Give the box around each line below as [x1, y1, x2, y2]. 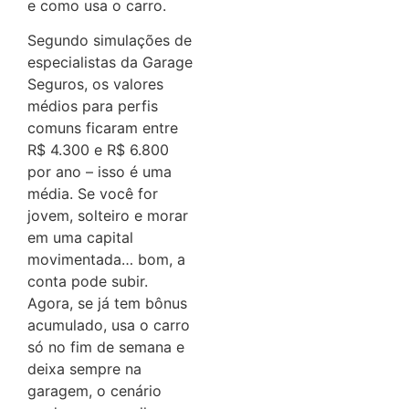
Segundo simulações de [27, 31, 192, 50]
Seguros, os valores [27, 75, 163, 94]
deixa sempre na [27, 360, 142, 379]
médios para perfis [27, 97, 158, 116]
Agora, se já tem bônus [27, 294, 187, 313]
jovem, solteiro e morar [27, 206, 188, 225]
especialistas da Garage [27, 53, 193, 72]
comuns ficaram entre [27, 119, 178, 138]
